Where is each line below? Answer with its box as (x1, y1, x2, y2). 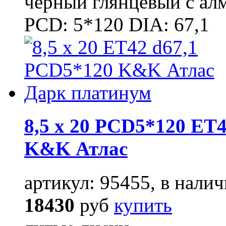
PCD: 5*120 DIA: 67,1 (24, 14, 209, 35)
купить (114, 194, 172, 216)
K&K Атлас (24, 138, 128, 160)
